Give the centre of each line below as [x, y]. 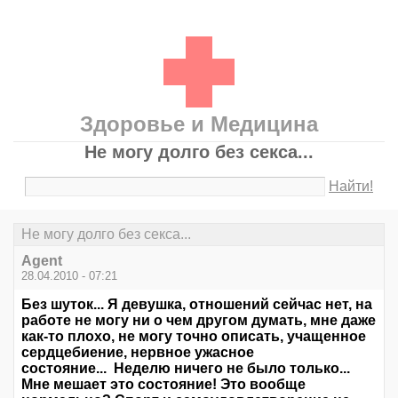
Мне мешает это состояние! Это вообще [163, 385]
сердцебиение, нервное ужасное [138, 353]
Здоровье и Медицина [199, 124]
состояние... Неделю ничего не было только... [186, 369]
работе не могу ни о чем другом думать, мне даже [199, 321]
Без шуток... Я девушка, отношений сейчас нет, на [197, 305]
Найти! [351, 186]
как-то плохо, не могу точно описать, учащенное [194, 337]
